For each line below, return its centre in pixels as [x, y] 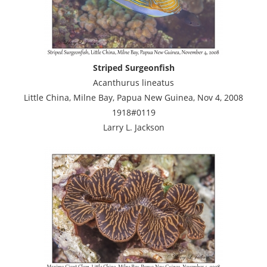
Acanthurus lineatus [133, 82]
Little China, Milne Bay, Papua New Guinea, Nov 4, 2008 [133, 97]
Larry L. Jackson [133, 127]
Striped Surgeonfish [133, 67]
